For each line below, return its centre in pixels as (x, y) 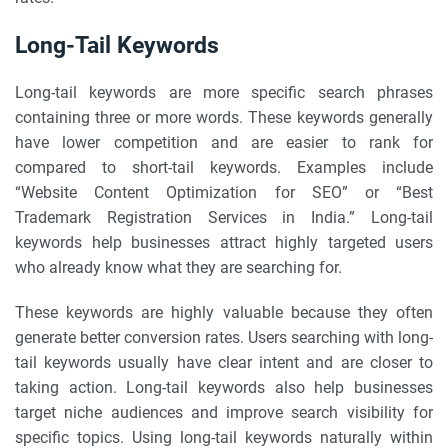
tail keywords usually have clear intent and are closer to (224, 362)
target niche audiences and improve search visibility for (224, 412)
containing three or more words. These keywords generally (224, 117)
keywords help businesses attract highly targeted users (224, 242)
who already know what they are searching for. (178, 267)
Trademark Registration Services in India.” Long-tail (224, 217)
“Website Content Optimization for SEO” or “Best (224, 192)
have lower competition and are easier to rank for (224, 142)
